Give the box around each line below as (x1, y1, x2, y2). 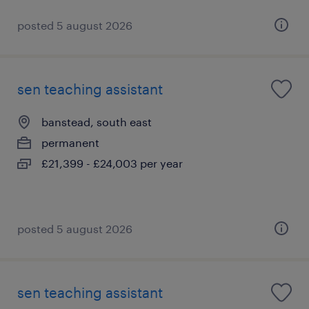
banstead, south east (41, 114, 152, 128)
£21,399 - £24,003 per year (41, 156, 183, 170)
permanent (41, 135, 99, 149)
